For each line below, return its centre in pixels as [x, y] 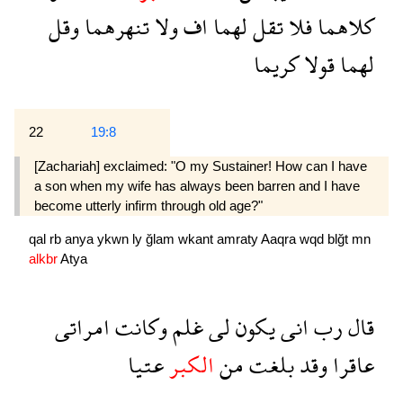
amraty [239, 238]
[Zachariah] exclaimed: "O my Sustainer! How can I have [201, 166]
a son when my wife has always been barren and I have [197, 185]
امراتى [82, 327]
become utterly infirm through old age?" [148, 205]
